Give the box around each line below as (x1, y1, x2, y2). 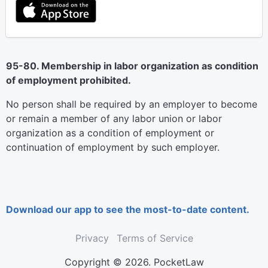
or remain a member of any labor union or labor (6, 112, 222, 124)
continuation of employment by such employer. (6, 141, 220, 153)
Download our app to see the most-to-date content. (6, 203, 249, 215)
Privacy (75, 232, 109, 244)
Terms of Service (116, 232, 193, 244)
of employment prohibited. (6, 74, 131, 86)
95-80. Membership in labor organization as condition (6, 60, 258, 72)
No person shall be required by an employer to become (6, 98, 257, 110)
